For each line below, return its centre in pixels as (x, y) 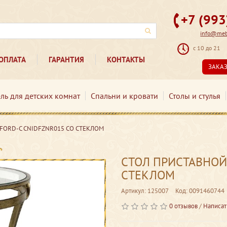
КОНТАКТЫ (126, 60)
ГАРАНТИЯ (66, 60)
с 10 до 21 (207, 48)
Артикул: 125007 (145, 191)
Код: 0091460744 (200, 191)
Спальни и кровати (124, 96)
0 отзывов (183, 206)
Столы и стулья (194, 96)
